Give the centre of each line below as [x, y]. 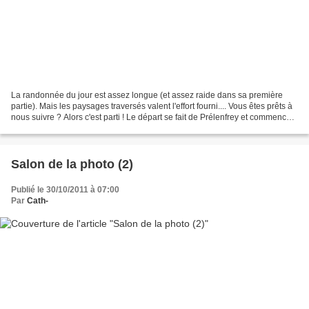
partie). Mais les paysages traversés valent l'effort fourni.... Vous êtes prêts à [152, 107]
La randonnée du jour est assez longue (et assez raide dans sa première [147, 96]
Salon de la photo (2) [72, 165]
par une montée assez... [56, 129]
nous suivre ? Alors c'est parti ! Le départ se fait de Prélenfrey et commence [151, 118]
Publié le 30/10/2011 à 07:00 [65, 190]
